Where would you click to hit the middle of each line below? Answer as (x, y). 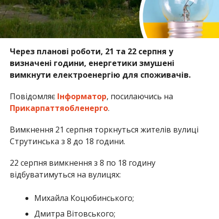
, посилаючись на (140, 96)
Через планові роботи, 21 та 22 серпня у (91, 51)
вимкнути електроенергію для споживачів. (100, 75)
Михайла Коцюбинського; (84, 198)
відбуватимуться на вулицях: (65, 174)
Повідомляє (33, 96)
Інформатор (82, 96)
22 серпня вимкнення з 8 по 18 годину (82, 163)
